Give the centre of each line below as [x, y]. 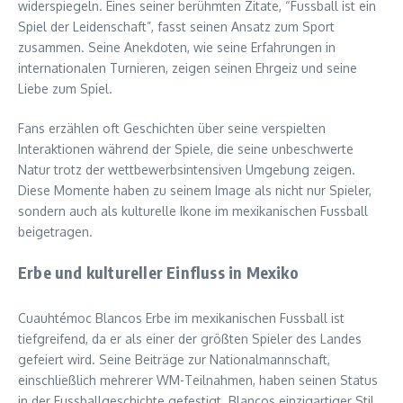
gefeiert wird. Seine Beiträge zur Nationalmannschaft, [174, 359]
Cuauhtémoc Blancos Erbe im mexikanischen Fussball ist [181, 318]
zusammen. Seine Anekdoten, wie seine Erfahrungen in [177, 47]
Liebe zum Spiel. [65, 88]
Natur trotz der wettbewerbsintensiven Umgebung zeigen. [187, 169]
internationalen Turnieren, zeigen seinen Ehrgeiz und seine [188, 67]
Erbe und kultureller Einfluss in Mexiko [158, 272]
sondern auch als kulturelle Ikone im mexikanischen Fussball [193, 210]
